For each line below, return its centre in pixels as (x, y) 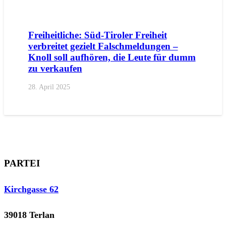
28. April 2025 (49, 87)
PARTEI (22, 163)
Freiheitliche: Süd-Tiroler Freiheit (97, 35)
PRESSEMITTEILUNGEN (134, 7)
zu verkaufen (55, 68)
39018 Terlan (29, 215)
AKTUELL (34, 7)
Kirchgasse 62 (31, 189)
